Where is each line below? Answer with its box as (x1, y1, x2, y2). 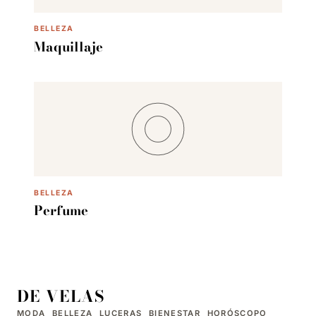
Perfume (34, 200, 88, 221)
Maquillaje (34, 37, 103, 56)
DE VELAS (17, 284, 105, 308)
